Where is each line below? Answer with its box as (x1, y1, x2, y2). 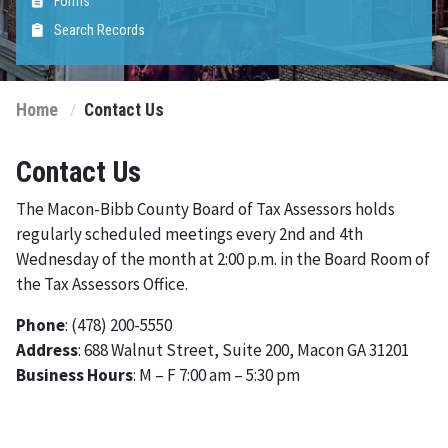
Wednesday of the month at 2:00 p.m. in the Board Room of (16, 248, 430, 271)
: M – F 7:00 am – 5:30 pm (133, 364, 300, 387)
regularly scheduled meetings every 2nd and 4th (16, 223, 363, 246)
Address (16, 339, 78, 362)
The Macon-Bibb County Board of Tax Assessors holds (16, 198, 395, 221)
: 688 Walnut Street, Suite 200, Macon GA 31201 (78, 339, 409, 362)
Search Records (51, 22, 145, 39)
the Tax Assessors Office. (16, 273, 188, 296)
